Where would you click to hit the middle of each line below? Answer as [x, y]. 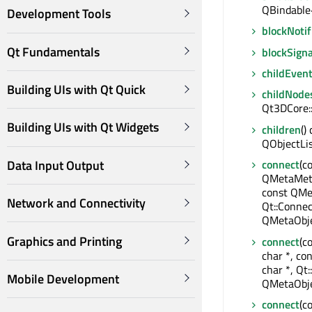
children [281, 129]
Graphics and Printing [64, 241]
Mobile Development [63, 279]
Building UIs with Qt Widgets [83, 127]
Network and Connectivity [76, 203]
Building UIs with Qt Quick [76, 90]
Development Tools [59, 14]
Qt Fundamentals [53, 52]
